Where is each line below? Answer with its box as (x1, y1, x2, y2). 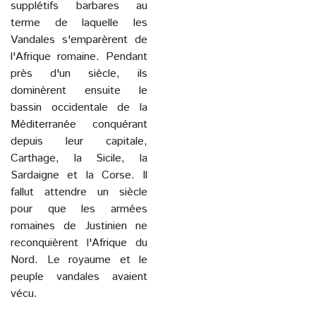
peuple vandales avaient (11, 269, 147, 286)
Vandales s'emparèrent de (11, 32, 147, 49)
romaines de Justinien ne (11, 218, 147, 235)
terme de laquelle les (11, 15, 147, 32)
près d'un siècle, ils (11, 66, 147, 83)
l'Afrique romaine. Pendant (11, 49, 147, 66)
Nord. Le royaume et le (11, 252, 147, 269)
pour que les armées (11, 201, 147, 218)
